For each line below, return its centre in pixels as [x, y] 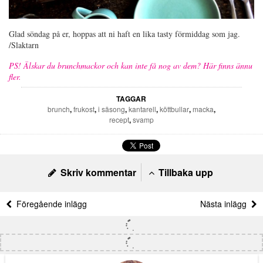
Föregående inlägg [49, 204]
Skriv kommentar [97, 173]
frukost [84, 109]
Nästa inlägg [226, 204]
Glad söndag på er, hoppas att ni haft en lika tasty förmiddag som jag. [124, 34]
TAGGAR [131, 99]
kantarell [142, 109]
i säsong [111, 109]
